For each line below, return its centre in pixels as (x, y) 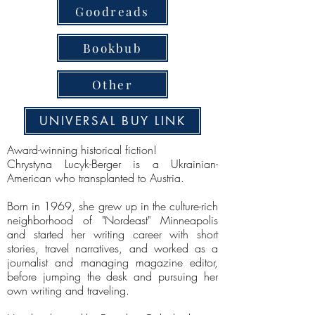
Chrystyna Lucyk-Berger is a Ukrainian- (112, 164)
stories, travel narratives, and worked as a (112, 248)
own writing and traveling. (68, 290)
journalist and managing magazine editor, (112, 262)
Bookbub (112, 48)
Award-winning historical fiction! (82, 150)
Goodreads (112, 11)
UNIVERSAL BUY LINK (112, 121)
